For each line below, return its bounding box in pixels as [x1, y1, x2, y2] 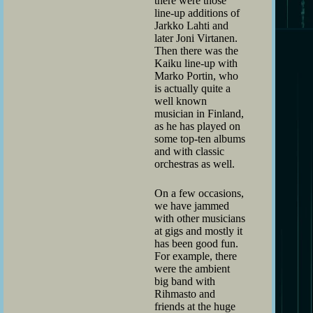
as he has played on [154, 119, 240, 132]
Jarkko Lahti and [154, 19, 228, 31]
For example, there [154, 249, 237, 262]
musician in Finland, [154, 107, 244, 119]
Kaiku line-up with [154, 57, 238, 69]
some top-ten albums [154, 132, 245, 145]
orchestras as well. [154, 157, 235, 170]
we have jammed [154, 199, 229, 212]
